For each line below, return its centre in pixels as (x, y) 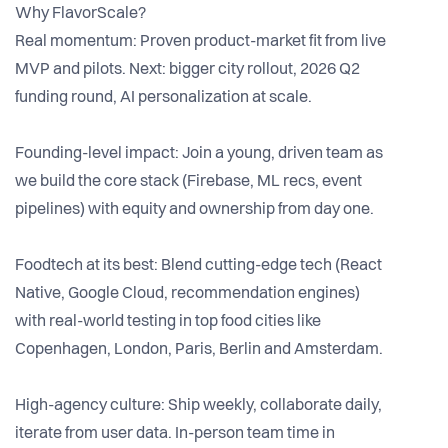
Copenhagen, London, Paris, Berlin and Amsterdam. (199, 350)
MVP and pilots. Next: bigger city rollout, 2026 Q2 (187, 70)
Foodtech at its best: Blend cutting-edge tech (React (198, 266)
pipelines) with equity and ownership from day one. (194, 210)
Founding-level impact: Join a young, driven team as (199, 154)
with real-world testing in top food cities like (168, 322)
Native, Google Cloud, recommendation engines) (187, 294)
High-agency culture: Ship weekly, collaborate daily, (198, 406)
